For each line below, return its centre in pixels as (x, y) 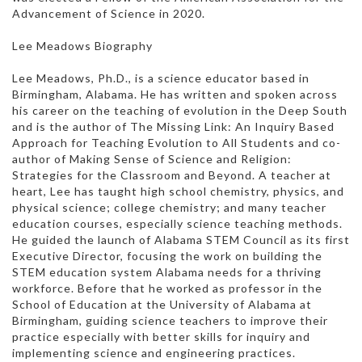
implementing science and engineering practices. (154, 352)
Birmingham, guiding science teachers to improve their (170, 320)
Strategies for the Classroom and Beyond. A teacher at (172, 175)
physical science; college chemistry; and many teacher (169, 207)
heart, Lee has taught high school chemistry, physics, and (178, 191)
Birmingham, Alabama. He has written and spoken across (175, 94)
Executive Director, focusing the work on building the (167, 255)
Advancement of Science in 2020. (109, 13)
